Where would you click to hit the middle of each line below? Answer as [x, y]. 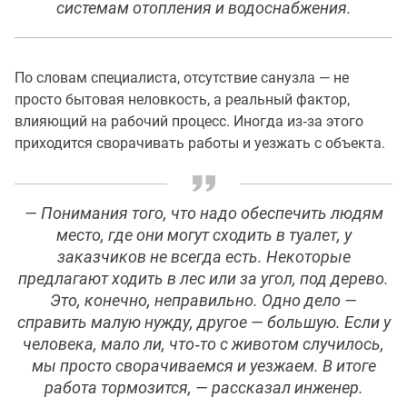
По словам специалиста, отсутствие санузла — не [182, 78]
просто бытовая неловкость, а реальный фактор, [182, 99]
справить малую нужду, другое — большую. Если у [203, 323]
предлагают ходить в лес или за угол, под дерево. [203, 279]
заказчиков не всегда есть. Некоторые [203, 257]
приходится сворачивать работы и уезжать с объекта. [200, 143]
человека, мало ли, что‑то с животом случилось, [203, 344]
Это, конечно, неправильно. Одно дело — [203, 301]
